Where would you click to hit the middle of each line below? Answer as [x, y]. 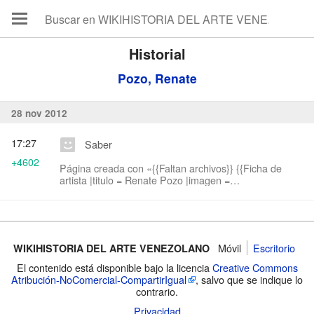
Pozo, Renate [157, 78]
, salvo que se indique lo [249, 279]
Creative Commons [255, 267]
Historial [157, 54]
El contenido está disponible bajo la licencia [114, 267]
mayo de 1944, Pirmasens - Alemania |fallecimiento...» [181, 204]
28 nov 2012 [39, 113]
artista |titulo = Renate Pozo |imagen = [145, 180]
